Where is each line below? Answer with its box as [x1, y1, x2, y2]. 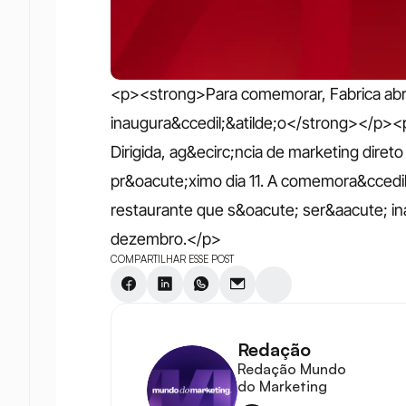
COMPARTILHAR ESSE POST [111, 253, 234, 266]
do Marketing [237, 377, 327, 395]
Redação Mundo [237, 360, 346, 378]
